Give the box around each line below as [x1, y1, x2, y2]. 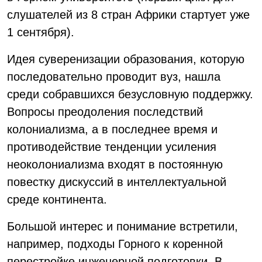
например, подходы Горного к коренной [7, 237, 223, 250]
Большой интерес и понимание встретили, [7, 220, 238, 233]
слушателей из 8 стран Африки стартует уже [7, 8, 250, 21]
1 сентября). [7, 26, 74, 39]
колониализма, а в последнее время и [7, 123, 218, 136]
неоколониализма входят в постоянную [7, 158, 223, 171]
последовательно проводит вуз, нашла [7, 70, 220, 83]
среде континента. [7, 193, 107, 206]
